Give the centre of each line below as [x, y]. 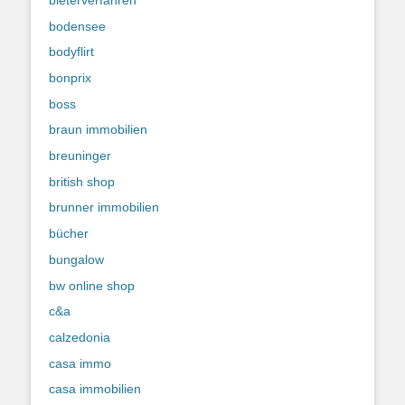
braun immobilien [98, 130]
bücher [69, 234]
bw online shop [92, 285]
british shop [82, 181]
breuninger [80, 156]
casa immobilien [95, 389]
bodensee [77, 26]
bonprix [70, 78]
